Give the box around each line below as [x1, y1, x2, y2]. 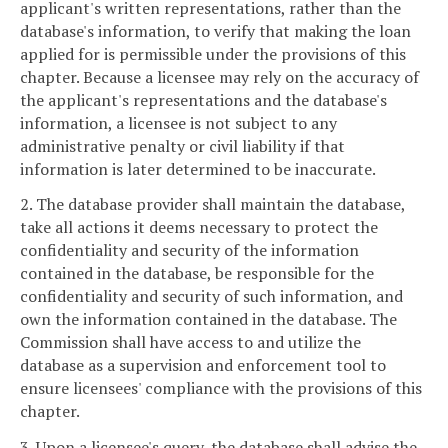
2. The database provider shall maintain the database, [20, 193, 405, 216]
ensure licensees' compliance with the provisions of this [20, 377, 422, 400]
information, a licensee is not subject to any [20, 111, 337, 134]
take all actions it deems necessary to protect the [20, 216, 378, 239]
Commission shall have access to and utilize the [20, 331, 361, 354]
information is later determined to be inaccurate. [20, 157, 376, 180]
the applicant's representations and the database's [20, 88, 387, 111]
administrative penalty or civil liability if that [20, 134, 345, 157]
